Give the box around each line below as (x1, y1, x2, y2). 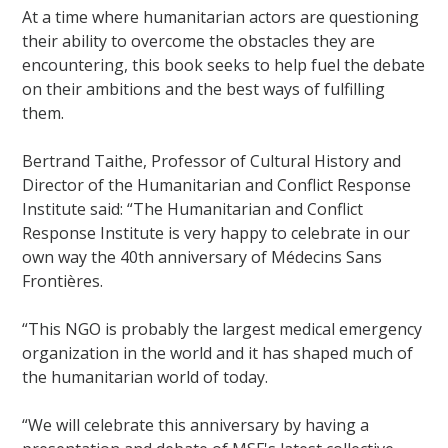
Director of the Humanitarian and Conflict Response (22, 173, 412, 196)
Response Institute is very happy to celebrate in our (22, 221, 411, 244)
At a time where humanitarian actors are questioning (22, 5, 420, 28)
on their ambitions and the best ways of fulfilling (22, 77, 386, 100)
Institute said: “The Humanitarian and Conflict (22, 197, 364, 220)
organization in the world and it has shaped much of (22, 341, 414, 364)
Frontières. (22, 269, 104, 292)
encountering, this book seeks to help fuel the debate (22, 53, 426, 76)
